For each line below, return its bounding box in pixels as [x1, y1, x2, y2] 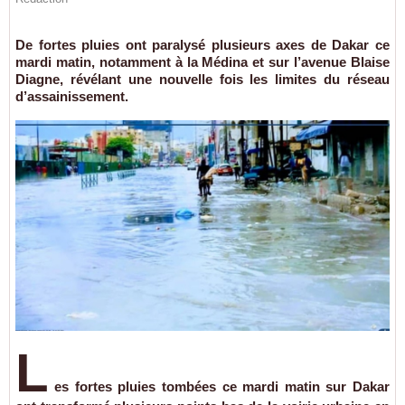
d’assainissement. [15, 89, 128, 104]
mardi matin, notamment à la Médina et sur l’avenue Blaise [15, 54, 390, 70]
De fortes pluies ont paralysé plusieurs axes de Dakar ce [15, 37, 390, 52]
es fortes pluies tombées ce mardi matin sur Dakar [54, 378, 390, 394]
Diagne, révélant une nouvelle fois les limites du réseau [15, 71, 390, 87]
